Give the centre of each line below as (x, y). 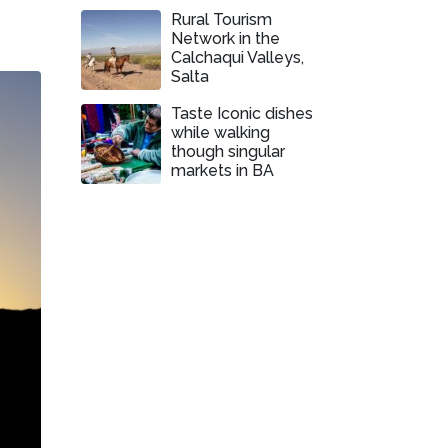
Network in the (225, 38)
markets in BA (222, 170)
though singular (228, 151)
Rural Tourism (221, 19)
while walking (220, 132)
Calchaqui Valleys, (237, 57)
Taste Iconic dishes (242, 113)
